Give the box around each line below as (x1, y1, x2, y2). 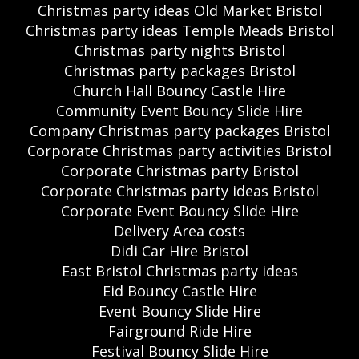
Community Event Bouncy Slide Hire (56, 100, 303, 120)
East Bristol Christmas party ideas (61, 260, 298, 280)
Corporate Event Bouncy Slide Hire (60, 200, 299, 220)
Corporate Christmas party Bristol (60, 160, 299, 180)
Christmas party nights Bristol (74, 40, 285, 60)
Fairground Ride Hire (107, 321, 252, 341)
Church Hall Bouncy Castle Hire (73, 80, 286, 100)
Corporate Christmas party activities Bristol (27, 140, 332, 160)
